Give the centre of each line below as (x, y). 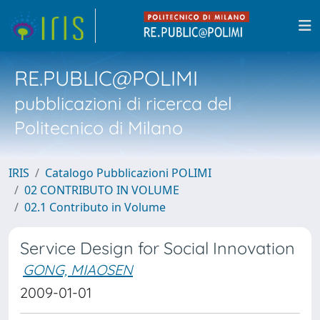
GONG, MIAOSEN (78, 270)
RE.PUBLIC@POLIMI (106, 78)
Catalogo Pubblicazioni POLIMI (128, 173)
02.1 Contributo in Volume (95, 207)
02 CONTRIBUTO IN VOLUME (102, 190)
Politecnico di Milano (99, 127)
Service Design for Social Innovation (157, 248)
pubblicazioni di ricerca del (123, 103)
